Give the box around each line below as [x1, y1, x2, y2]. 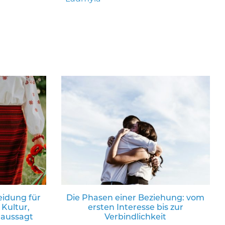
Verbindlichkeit [104, 212, 167, 222]
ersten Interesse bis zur [87, 202, 183, 212]
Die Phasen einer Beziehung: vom [66, 193, 205, 203]
